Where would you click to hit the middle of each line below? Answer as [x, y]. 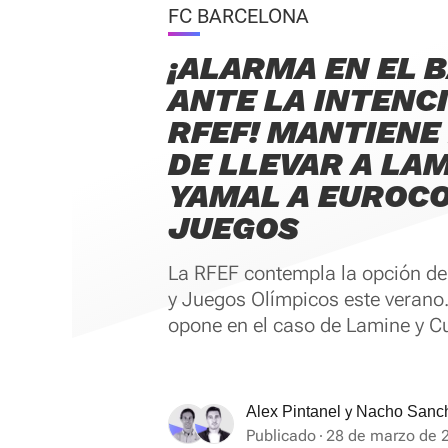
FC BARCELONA [238, 16]
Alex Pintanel [293, 411]
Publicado [281, 435]
